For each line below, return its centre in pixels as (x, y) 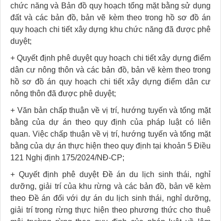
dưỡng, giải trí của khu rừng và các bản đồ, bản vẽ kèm (110, 186)
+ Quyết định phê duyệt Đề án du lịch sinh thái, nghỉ (110, 174)
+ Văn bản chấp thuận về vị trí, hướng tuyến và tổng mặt (110, 110)
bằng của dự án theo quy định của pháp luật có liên (110, 122)
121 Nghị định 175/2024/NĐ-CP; (67, 157)
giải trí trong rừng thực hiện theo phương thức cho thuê (110, 210)
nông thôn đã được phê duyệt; (63, 93)
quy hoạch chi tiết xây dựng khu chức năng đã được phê (110, 29)
